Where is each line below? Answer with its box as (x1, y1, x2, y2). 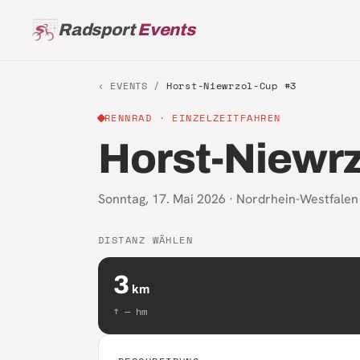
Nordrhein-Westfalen (236, 190, 358, 207)
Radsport (58, 21, 135, 39)
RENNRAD (104, 111, 153, 125)
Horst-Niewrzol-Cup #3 (166, 79, 297, 92)
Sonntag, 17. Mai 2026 (98, 190, 226, 207)
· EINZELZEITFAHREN (152, 111, 281, 125)
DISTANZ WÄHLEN (98, 233, 194, 247)
